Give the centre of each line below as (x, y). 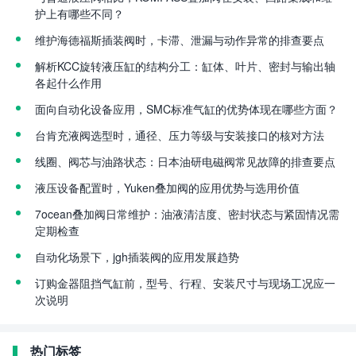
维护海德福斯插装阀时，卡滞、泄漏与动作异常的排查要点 (180, 40)
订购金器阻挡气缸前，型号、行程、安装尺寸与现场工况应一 (185, 283)
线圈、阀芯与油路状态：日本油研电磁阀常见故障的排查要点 (185, 161)
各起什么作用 (68, 83)
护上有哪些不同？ (79, 14)
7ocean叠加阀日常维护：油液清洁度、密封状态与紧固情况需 (187, 214)
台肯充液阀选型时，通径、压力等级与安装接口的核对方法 (180, 135)
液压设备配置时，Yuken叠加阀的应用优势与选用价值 (167, 188)
